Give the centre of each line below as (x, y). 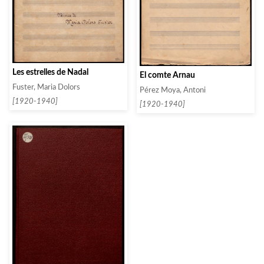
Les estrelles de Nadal (50, 72)
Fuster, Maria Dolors (46, 88)
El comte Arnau (167, 75)
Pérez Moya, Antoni (173, 90)
